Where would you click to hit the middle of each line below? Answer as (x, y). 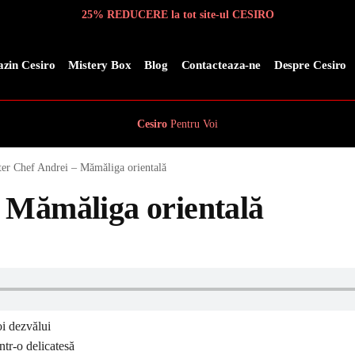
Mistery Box (100, 65)
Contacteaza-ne (221, 65)
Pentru (185, 124)
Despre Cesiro (310, 65)
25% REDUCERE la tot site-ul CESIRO (177, 15)
